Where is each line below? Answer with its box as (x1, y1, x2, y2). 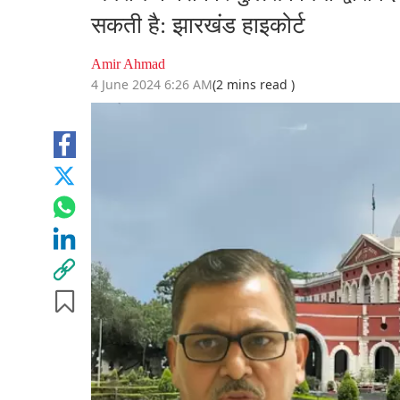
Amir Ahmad (91, 56, 165, 72)
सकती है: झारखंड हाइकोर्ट (91, 12, 305, 39)
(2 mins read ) (212, 76, 295, 94)
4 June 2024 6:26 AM (91, 76, 212, 94)
